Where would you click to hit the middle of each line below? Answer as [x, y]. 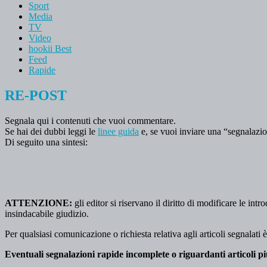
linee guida [118, 131]
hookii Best [50, 48]
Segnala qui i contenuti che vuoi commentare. [90, 120]
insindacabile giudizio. [47, 213]
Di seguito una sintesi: [46, 142]
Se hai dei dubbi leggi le [51, 131]
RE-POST [36, 95]
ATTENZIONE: [38, 203]
